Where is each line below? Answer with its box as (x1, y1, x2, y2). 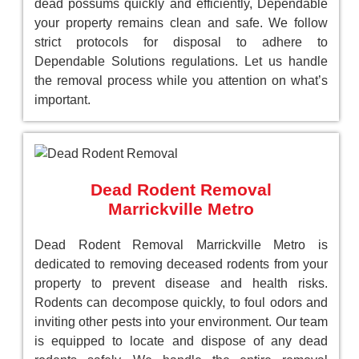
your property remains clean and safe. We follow (34, 16, 328, 30)
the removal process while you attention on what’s (34, 74, 328, 87)
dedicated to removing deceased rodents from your (34, 257, 328, 271)
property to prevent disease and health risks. (34, 276, 328, 290)
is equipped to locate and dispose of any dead (34, 334, 328, 348)
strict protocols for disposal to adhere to (34, 35, 328, 49)
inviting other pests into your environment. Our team (34, 315, 328, 329)
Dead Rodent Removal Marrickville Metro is (34, 238, 328, 252)
